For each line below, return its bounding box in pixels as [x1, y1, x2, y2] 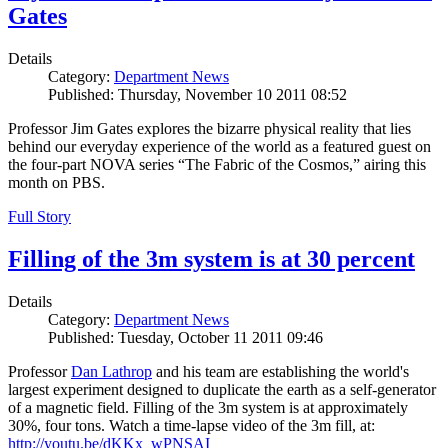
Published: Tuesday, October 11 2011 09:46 [48, 328, 323, 346]
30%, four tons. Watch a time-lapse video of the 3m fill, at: [8, 416, 375, 434]
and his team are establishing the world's [152, 362, 409, 380]
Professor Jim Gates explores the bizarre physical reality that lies [8, 120, 411, 138]
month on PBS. [8, 174, 105, 192]
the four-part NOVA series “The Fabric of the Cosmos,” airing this [8, 156, 426, 174]
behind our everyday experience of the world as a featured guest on [8, 138, 431, 156]
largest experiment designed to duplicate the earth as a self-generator [8, 380, 436, 398]
